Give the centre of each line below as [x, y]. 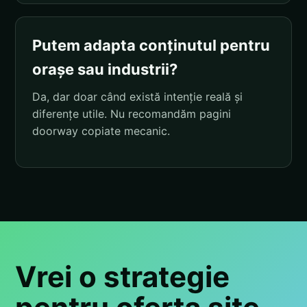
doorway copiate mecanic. [101, 131]
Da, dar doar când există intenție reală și [137, 96]
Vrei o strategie [122, 276]
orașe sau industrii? [105, 69]
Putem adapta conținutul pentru [151, 45]
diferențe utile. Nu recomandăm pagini [132, 113]
